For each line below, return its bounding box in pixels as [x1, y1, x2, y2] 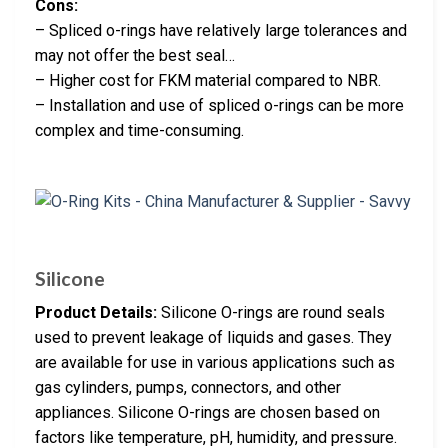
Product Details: [35, 303, 157, 323]
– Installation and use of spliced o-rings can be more [35, 95, 404, 115]
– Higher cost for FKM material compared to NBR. [35, 70, 381, 90]
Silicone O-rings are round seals [157, 303, 385, 323]
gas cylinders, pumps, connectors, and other [35, 378, 341, 398]
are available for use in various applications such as [35, 353, 395, 373]
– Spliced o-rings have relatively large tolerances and [35, 20, 407, 40]
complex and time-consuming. [35, 120, 244, 140]
